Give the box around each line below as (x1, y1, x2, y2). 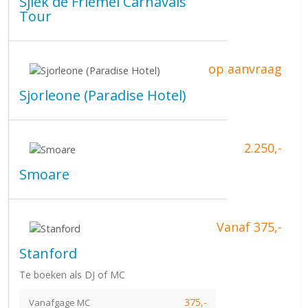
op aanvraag (208, 60, 282, 77)
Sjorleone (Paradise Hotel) (19, 85, 186, 104)
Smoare (19, 164, 69, 184)
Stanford (19, 243, 77, 263)
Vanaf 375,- (217, 219, 282, 235)
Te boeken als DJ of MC (19, 267, 125, 281)
